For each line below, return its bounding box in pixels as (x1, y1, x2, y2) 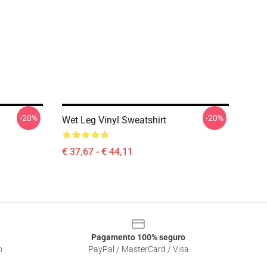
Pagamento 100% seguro (91, 232, 185, 242)
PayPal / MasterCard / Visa (88, 244, 189, 254)
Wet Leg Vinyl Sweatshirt (62, 114, 166, 126)
